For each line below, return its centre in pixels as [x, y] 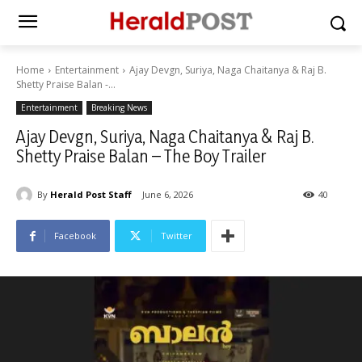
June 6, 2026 [168, 195]
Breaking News [119, 107]
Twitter [177, 236]
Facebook [75, 236]
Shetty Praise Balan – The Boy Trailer [141, 156]
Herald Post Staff [91, 194]
